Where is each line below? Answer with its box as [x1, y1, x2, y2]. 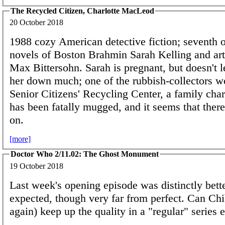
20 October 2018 [10, 18, 63, 27]
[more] [10, 135, 31, 144]
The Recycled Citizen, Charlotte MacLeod [11, 6, 154, 15]
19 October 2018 [10, 161, 63, 170]
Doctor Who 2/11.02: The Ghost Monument [11, 150, 159, 159]
